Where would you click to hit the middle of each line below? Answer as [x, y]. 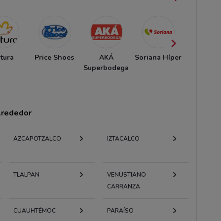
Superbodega [106, 68]
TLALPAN [27, 174]
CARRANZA [123, 186]
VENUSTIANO [126, 174]
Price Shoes [54, 57]
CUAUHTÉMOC [35, 210]
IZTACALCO [123, 138]
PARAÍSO [120, 210]
